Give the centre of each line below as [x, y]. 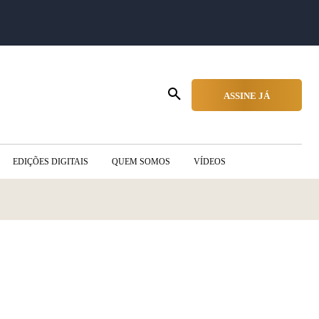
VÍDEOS [210, 162]
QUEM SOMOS [141, 162]
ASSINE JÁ [247, 95]
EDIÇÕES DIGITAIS [51, 162]
